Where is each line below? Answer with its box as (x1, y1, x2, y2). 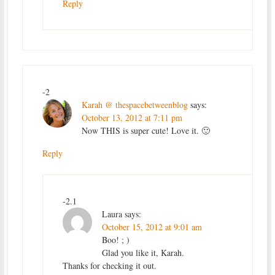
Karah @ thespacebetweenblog (81, 98, 188, 110)
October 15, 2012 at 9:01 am (101, 220, 202, 233)
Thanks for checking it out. (62, 259, 157, 271)
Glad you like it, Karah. (101, 246, 184, 258)
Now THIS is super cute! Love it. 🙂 (81, 124, 210, 136)
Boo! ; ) (101, 233, 130, 246)
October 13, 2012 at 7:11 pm (81, 111, 182, 123)
